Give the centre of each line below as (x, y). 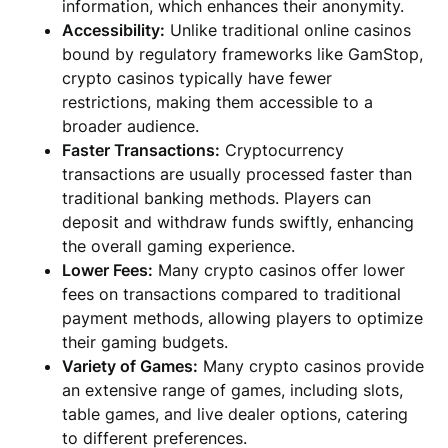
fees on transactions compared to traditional (232, 294)
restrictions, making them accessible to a (218, 102)
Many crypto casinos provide (311, 366)
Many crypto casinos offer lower (279, 270)
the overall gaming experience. (179, 246)
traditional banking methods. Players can (217, 198)
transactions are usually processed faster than (237, 174)
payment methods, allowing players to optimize (243, 318)
